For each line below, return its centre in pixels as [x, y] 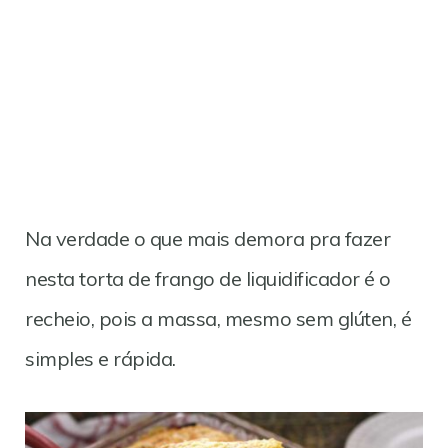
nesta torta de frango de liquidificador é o [208, 278]
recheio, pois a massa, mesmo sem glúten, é [218, 318]
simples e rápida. [100, 358]
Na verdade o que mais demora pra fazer [207, 238]
